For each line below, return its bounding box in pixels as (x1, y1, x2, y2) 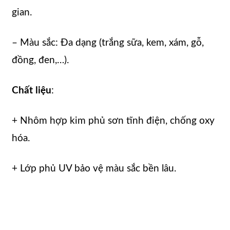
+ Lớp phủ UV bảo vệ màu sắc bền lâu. (12, 163, 176, 174)
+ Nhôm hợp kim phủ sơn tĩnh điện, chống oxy (12, 116, 215, 126)
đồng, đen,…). (12, 55, 69, 66)
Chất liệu (12, 85, 51, 95)
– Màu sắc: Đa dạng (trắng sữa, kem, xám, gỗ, (12, 38, 204, 48)
